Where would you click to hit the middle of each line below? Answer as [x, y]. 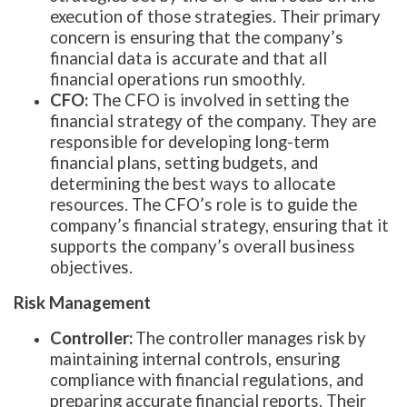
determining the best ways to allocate [193, 183]
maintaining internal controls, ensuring [195, 358]
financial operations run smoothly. [178, 79]
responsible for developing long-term [189, 141]
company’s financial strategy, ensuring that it [219, 225]
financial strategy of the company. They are [213, 120]
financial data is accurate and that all [189, 58]
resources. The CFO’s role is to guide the [203, 204]
